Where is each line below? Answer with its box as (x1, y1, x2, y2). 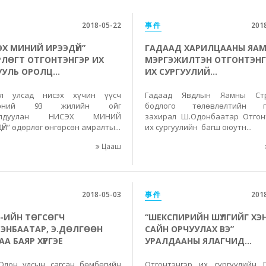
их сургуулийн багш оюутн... (145, 122, 252, 132)
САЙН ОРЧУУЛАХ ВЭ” (145, 223, 234, 235)
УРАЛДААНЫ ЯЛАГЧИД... (145, 235, 252, 246)
